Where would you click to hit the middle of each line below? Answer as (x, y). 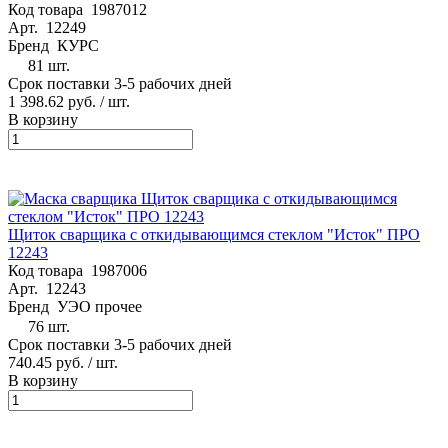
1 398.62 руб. (52, 101)
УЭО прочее (99, 306)
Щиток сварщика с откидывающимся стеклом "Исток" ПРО (214, 234)
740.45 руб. (46, 362)
